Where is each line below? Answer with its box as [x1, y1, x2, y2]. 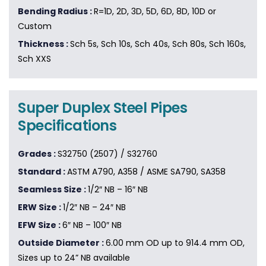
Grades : [18, 148, 58, 160]
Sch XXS [18, 53, 51, 65]
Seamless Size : [18, 183, 88, 196]
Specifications [18, 116, 117, 136]
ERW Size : [18, 201, 63, 214]
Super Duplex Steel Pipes [18, 98, 188, 118]
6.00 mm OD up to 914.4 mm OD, [106, 237, 245, 249]
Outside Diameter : [18, 237, 106, 249]
